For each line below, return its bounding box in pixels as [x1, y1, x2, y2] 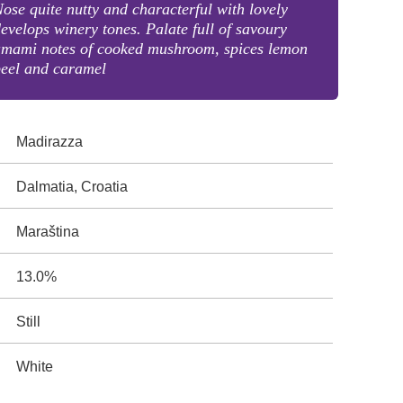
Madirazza [16, 134, 84, 149]
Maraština [16, 224, 80, 239]
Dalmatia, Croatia [16, 179, 129, 194]
